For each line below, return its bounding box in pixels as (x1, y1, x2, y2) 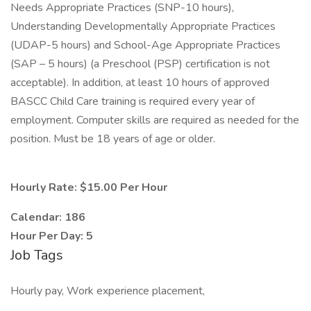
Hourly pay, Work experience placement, (10, 283, 205, 299)
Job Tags (10, 246, 63, 264)
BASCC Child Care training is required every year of (10, 94, 255, 109)
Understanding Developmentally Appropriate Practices (10, 19, 276, 34)
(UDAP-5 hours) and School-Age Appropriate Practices (10, 37, 280, 53)
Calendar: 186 (10, 210, 85, 225)
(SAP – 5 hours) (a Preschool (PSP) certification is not (10, 56, 270, 72)
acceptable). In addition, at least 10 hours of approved (10, 75, 269, 90)
